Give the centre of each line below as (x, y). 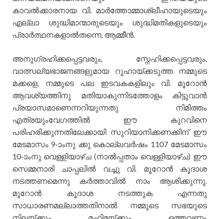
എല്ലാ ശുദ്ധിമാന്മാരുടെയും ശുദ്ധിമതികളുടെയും (109, 22)
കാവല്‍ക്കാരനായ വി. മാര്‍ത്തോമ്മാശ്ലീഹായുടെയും (109, 10)
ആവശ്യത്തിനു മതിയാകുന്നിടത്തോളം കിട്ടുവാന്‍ (109, 95)
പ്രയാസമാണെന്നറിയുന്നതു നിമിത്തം (109, 108)
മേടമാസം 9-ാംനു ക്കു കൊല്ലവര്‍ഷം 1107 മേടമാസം (109, 144)
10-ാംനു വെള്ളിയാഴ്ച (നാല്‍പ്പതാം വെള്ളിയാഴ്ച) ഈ (109, 156)
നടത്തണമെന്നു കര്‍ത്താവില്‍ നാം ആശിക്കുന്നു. (109, 181)
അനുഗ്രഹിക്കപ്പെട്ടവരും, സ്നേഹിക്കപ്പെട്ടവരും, (109, 59)
